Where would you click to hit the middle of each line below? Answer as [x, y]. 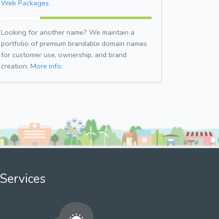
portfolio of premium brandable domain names [74, 43]
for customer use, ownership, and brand [64, 55]
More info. [46, 66]
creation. [16, 66]
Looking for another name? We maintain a [68, 32]
